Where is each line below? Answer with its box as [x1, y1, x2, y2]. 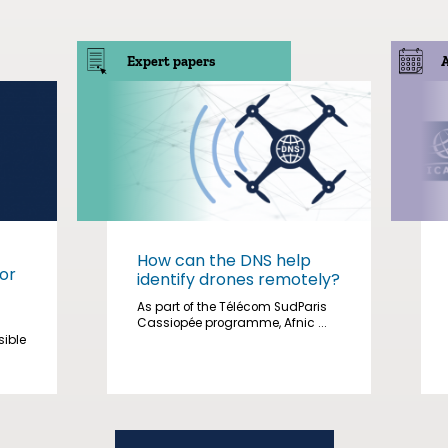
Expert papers [127, 53, 216, 70]
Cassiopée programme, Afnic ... [137, 315, 328, 331]
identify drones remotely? [137, 268, 341, 291]
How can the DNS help [137, 249, 312, 272]
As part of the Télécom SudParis [137, 299, 328, 315]
